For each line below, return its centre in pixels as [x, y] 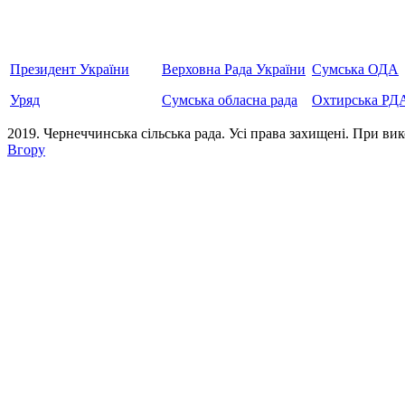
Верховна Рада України [234, 69]
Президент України [70, 69]
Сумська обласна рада [230, 99]
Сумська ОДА [355, 69]
